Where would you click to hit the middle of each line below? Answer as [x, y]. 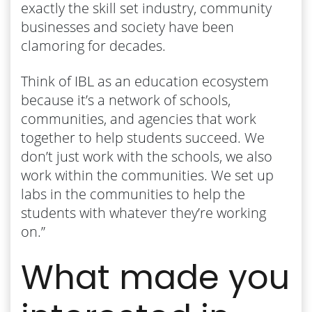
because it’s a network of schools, [126, 100]
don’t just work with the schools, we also [147, 156]
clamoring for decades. [93, 45]
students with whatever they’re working [143, 212]
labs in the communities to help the [133, 194]
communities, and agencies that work [139, 118]
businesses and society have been [127, 26]
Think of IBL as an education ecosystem [145, 81]
